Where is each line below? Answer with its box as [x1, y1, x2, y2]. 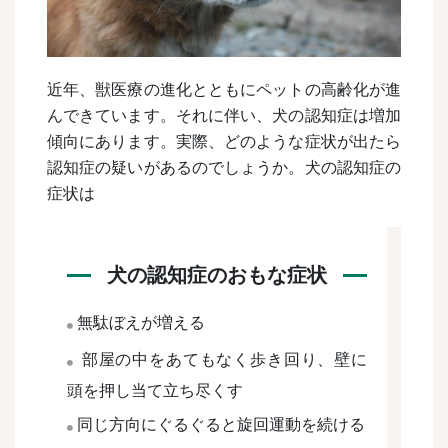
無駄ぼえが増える [77, 314, 205, 332]
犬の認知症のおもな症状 [107, 264, 327, 287]
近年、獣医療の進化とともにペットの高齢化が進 [47, 81, 401, 99]
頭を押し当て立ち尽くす [67, 382, 243, 400]
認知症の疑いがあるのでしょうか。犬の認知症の [47, 159, 401, 177]
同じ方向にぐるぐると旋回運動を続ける [77, 416, 365, 434]
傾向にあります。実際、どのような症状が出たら [47, 133, 401, 151]
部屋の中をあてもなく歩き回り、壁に [77, 351, 367, 369]
